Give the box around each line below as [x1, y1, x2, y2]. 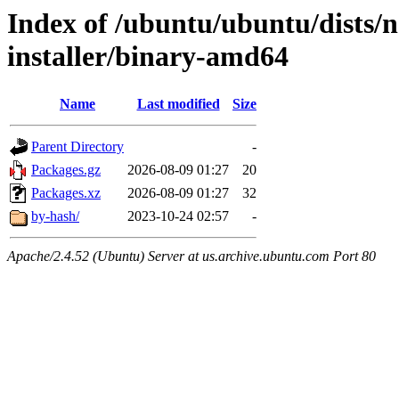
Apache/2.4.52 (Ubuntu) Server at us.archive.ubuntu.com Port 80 [7, 248, 376, 265]
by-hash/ [31, 208, 79, 224]
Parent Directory [31, 139, 124, 155]
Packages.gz [31, 162, 101, 178]
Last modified [136, 96, 220, 112]
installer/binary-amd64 [7, 40, 289, 72]
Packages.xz [31, 185, 101, 201]
